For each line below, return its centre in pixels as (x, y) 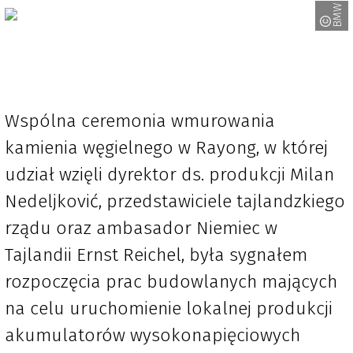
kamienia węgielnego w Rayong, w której (166, 148)
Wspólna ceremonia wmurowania (140, 121)
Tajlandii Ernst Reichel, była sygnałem (156, 255)
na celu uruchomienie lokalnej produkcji (169, 308)
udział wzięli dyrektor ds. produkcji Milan (169, 175)
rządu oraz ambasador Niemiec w (141, 228)
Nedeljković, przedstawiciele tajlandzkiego (175, 201)
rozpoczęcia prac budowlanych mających (171, 282)
